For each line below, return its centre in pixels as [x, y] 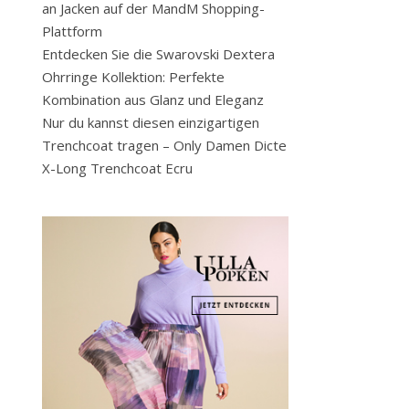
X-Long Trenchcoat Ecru [117, 168]
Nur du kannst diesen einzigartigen [151, 122]
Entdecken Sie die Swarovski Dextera [158, 54]
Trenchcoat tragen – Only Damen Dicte [164, 145]
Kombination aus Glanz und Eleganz [153, 100]
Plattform [72, 31]
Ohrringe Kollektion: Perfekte [133, 77]
